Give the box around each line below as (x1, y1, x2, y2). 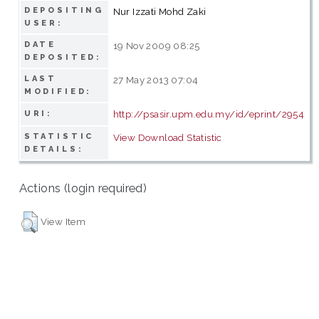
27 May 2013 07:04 (113, 73, 199, 85)
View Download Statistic (113, 131, 222, 143)
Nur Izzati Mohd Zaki (113, 5, 206, 17)
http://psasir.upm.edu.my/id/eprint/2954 (113, 108, 305, 120)
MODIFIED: (23, 86, 93, 96)
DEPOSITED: (23, 52, 103, 62)
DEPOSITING (23, 5, 105, 15)
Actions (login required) (19, 181, 147, 196)
